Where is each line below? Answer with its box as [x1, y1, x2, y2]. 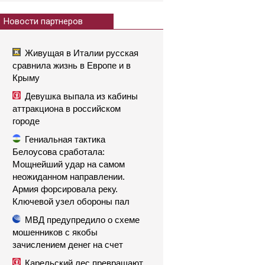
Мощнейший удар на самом [12, 159, 125, 169]
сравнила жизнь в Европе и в [12, 60, 131, 70]
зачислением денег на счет [12, 240, 123, 250]
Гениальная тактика [25, 134, 105, 144]
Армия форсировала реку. [12, 184, 118, 194]
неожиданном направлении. [12, 172, 125, 182]
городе [12, 116, 40, 126]
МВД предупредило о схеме [25, 215, 140, 225]
